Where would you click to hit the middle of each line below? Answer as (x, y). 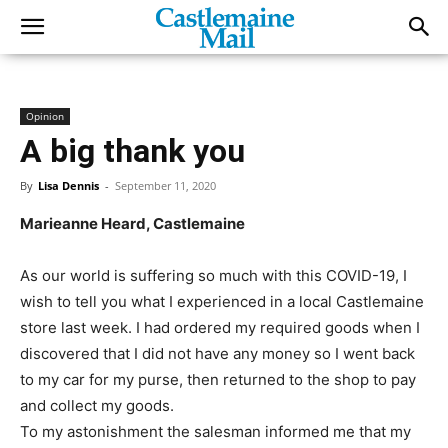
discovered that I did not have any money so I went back (217, 353)
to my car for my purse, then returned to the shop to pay (218, 379)
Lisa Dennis (68, 185)
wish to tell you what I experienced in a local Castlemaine (222, 301)
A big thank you (132, 151)
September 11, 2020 (165, 185)
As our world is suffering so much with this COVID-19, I (213, 275)
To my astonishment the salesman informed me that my (215, 431)
